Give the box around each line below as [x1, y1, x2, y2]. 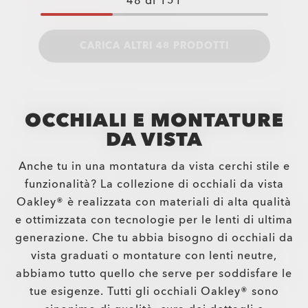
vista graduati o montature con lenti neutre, [31, 248, 277, 263]
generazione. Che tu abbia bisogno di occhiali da [14, 230, 294, 245]
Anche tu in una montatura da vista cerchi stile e [18, 159, 290, 174]
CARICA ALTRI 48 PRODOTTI [79, 39, 229, 52]
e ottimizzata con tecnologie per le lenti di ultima [15, 212, 293, 228]
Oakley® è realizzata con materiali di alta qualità [16, 195, 291, 210]
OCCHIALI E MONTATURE [24, 107, 284, 133]
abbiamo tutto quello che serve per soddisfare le [16, 266, 292, 281]
